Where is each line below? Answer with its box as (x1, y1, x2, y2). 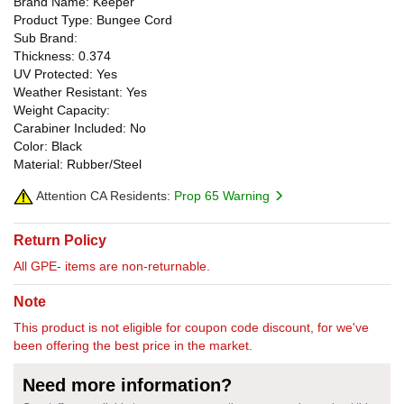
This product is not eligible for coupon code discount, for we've (14, 319, 369, 335)
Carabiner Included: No (14, 120, 146, 135)
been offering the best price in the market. (14, 337, 252, 353)
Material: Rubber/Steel (14, 156, 142, 171)
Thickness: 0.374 (14, 48, 111, 63)
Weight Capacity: (14, 102, 110, 117)
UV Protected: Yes (14, 66, 117, 81)
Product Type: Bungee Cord (14, 12, 172, 27)
